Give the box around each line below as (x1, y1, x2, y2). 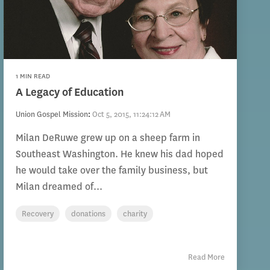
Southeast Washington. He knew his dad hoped (15, 148, 224, 161)
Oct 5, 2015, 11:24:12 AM (92, 109, 171, 120)
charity (122, 209, 147, 219)
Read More (187, 252, 225, 263)
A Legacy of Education (15, 85, 124, 100)
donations (71, 209, 105, 219)
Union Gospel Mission (15, 109, 88, 120)
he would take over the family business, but (15, 164, 208, 177)
